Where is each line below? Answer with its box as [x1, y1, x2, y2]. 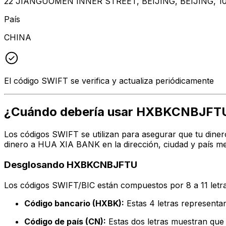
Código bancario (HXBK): [24, 198, 124, 208]
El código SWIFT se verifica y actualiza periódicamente [4, 75, 214, 86]
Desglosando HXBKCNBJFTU [4, 159, 137, 171]
